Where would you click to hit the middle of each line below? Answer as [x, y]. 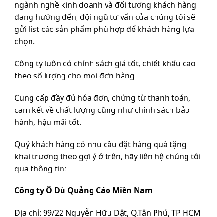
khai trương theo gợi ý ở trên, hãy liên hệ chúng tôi [108, 156]
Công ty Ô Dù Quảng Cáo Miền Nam [84, 191]
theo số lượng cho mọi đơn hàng [75, 75]
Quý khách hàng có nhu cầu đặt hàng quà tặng [101, 144]
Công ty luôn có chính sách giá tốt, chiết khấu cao [105, 63]
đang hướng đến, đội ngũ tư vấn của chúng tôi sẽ [105, 17]
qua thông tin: [40, 168]
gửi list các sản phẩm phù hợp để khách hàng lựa [104, 29]
